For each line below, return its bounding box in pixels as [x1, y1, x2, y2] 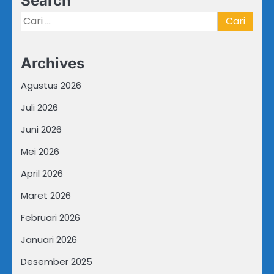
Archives [21, 54, 84, 72]
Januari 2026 [21, 232, 77, 246]
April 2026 [21, 166, 63, 180]
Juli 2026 [21, 100, 58, 114]
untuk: [20, 25, 49, 40]
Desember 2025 [21, 254, 92, 268]
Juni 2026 [21, 122, 62, 136]
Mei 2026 [21, 144, 59, 158]
